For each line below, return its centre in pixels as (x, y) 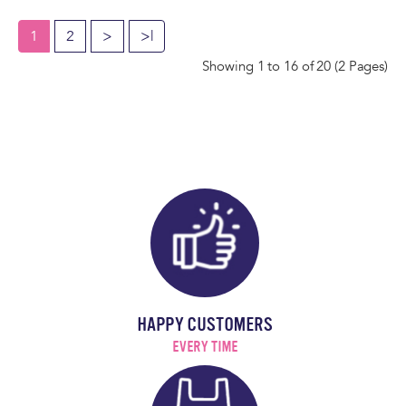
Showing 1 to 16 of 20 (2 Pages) (295, 66)
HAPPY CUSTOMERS (204, 324)
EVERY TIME (204, 346)
